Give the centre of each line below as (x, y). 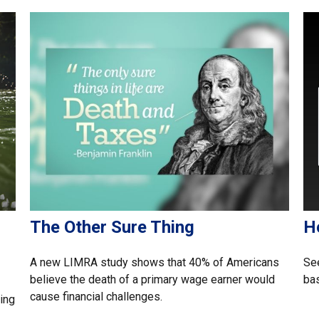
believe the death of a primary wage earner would (153, 279)
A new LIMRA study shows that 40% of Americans (155, 262)
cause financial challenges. (96, 296)
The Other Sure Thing (113, 227)
